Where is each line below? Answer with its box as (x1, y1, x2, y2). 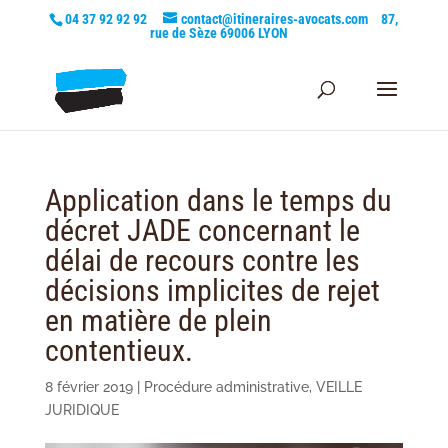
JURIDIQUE (44, 402, 119, 418)
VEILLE (315, 379, 362, 395)
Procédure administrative (143, 379, 309, 395)
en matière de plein (44, 303, 272, 338)
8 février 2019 (44, 379, 133, 395)
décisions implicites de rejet (44, 273, 380, 308)
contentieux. (44, 333, 193, 368)
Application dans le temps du (44, 183, 392, 218)
